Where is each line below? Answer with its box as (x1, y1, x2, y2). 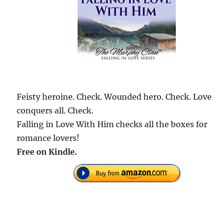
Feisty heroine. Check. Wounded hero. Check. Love (17, 91, 212, 102)
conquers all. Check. (17, 105, 94, 115)
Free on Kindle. (17, 146, 78, 157)
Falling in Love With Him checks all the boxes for (17, 119, 208, 129)
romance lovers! (17, 133, 80, 143)
